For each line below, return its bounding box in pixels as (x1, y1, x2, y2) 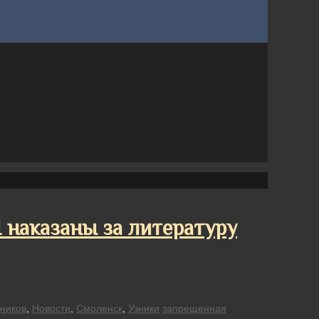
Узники (127, 302, 159, 314)
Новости (31, 302, 70, 314)
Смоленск (75, 302, 122, 314)
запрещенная (162, 302, 226, 314)
